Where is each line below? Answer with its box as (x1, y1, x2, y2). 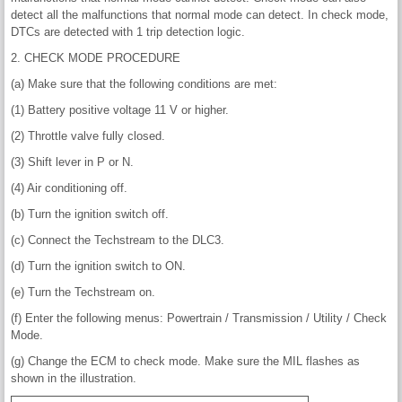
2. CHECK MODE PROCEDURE (11, 51, 180, 66)
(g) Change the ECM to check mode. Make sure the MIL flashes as (11, 354, 360, 369)
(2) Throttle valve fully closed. (11, 129, 165, 144)
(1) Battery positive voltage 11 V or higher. (11, 103, 229, 118)
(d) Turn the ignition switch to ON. (11, 259, 186, 274)
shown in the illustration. (11, 371, 136, 386)
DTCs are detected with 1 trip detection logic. (11, 25, 245, 39)
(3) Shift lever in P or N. (11, 155, 134, 170)
